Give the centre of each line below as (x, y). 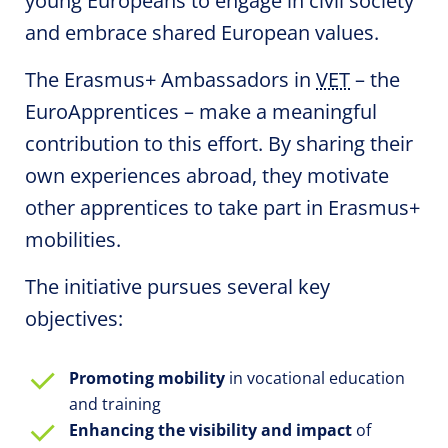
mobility (191, 378)
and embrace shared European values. (202, 32)
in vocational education (315, 378)
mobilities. (73, 239)
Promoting (113, 378)
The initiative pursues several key (177, 286)
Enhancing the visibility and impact (210, 430)
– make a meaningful (278, 111)
